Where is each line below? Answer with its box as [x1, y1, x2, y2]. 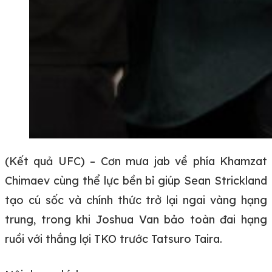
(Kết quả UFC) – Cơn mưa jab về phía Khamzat [5, 154, 267, 168]
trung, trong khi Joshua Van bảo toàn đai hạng [5, 212, 267, 226]
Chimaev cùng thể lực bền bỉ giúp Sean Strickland [5, 173, 267, 188]
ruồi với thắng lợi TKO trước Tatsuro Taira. [5, 231, 222, 246]
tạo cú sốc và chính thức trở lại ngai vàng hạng [5, 192, 267, 207]
